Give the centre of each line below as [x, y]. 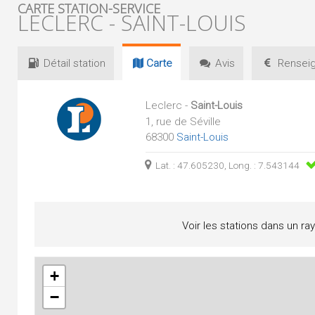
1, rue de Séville [183, 122]
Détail [57, 63]
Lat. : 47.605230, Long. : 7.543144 [229, 165]
